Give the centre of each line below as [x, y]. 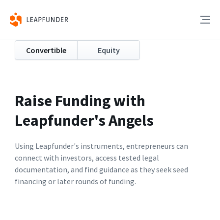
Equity [109, 50]
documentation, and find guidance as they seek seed [101, 169]
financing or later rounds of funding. [75, 181]
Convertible [46, 50]
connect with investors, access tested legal [87, 158]
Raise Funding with [80, 101]
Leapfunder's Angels [84, 120]
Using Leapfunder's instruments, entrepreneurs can [101, 146]
